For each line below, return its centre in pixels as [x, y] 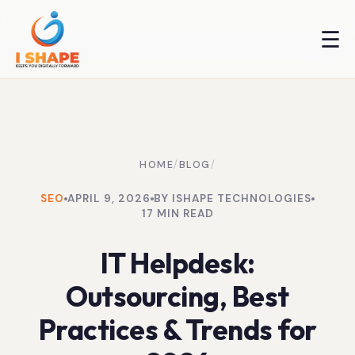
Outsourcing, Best [177, 296]
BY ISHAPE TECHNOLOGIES [233, 198]
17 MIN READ [177, 214]
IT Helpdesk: [177, 263]
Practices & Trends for [177, 330]
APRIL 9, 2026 [109, 198]
